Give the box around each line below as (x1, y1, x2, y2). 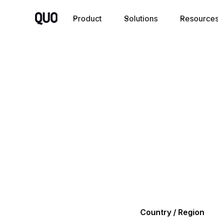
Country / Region (140, 207, 204, 217)
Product (73, 14, 102, 23)
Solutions (124, 14, 158, 23)
